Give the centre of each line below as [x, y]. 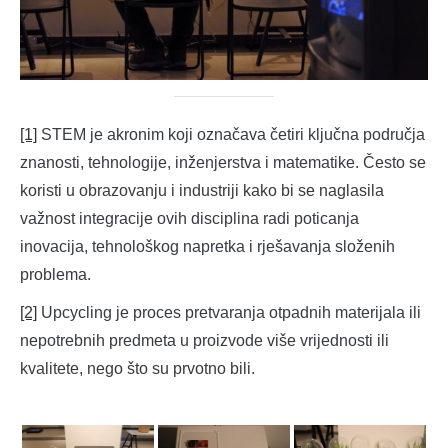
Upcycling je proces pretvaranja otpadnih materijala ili [229, 313]
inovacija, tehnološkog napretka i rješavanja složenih [207, 247]
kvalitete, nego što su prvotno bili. [137, 369]
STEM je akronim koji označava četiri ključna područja [231, 135]
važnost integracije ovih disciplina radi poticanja [189, 219]
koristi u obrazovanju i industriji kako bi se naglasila [202, 191]
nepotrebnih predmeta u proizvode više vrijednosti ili [204, 341]
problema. [55, 275]
